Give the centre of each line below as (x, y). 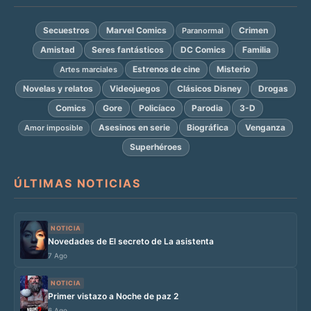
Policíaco (157, 108)
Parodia (207, 108)
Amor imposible (54, 127)
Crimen (253, 31)
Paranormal (203, 30)
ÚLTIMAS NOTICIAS (78, 184)
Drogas (273, 89)
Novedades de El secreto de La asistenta (131, 242)
